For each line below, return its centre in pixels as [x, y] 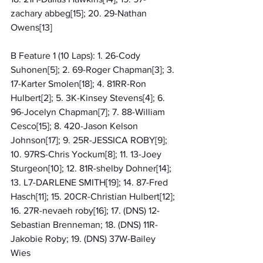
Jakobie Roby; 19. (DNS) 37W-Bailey [84, 238]
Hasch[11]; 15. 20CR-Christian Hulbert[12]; [94, 196]
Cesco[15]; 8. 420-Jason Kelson [75, 126]
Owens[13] [31, 27]
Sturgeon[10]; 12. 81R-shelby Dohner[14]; [92, 168]
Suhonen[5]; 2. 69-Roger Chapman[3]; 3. [94, 69]
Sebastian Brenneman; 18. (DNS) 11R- [84, 224]
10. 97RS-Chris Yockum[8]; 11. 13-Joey [87, 154]
